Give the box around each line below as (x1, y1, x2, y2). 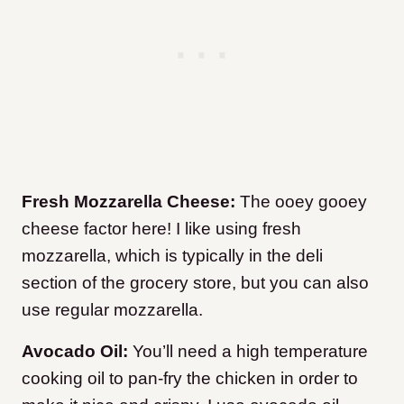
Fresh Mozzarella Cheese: (22, 192, 235, 212)
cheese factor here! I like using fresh (22, 219, 301, 239)
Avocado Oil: (22, 342, 128, 362)
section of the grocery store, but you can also (22, 273, 369, 293)
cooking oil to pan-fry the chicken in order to (22, 369, 358, 389)
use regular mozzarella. (22, 300, 203, 320)
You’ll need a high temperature (128, 342, 368, 362)
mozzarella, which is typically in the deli (22, 246, 323, 266)
